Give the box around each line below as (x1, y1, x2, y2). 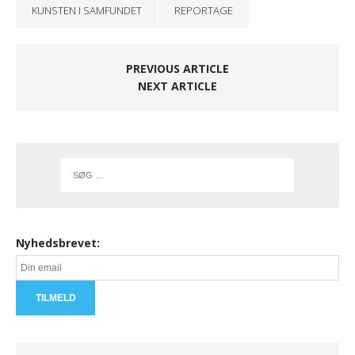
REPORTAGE (174, 3, 233, 17)
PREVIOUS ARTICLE (126, 61, 229, 76)
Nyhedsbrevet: (16, 235, 100, 250)
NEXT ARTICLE (138, 78, 217, 94)
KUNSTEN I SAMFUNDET (32, 3, 142, 17)
